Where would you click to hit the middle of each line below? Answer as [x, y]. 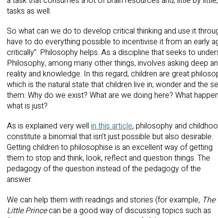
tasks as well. [29, 11]
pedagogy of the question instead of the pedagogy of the [104, 169]
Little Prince [27, 210]
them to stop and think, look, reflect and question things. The [109, 158]
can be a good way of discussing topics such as [129, 210]
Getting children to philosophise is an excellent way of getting [110, 148]
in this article [112, 126]
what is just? [27, 106]
